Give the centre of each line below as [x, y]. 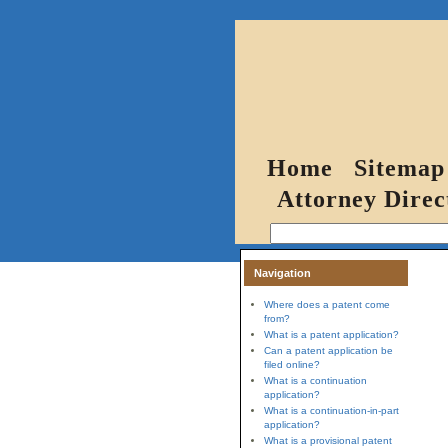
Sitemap [399, 168]
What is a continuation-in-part [331, 410]
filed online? [291, 364]
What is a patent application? [331, 334]
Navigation [282, 273]
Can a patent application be [328, 350]
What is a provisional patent [327, 440]
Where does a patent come [326, 304]
